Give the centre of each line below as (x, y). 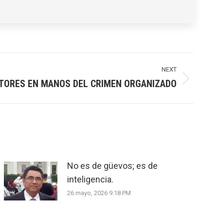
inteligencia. (91, 179)
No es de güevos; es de (113, 166)
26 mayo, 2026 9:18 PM (99, 193)
